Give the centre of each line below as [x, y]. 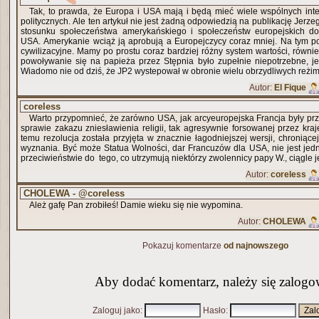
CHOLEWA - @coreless [74, 193]
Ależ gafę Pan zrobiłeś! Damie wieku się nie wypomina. [136, 205]
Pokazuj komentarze [183, 246]
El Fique [290, 88]
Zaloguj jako [116, 310]
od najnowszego [256, 246]
